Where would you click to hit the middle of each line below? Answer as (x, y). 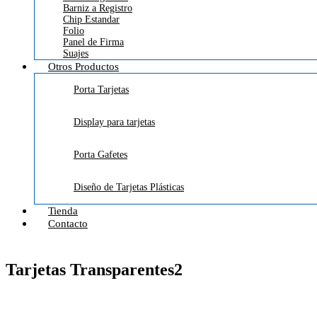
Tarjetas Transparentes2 (94, 269)
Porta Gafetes (100, 154)
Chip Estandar (91, 19)
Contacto (68, 223)
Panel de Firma (93, 42)
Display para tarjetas (114, 122)
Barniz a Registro (98, 8)
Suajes (76, 53)
